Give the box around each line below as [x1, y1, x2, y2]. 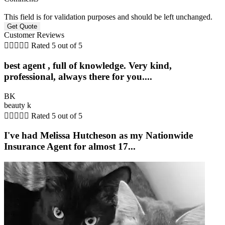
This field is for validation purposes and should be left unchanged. [4, 13, 212, 22]
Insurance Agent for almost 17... [4, 141, 136, 152]
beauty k [4, 100, 31, 109]
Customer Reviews [4, 31, 64, 40]
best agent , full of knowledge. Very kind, [4, 60, 172, 71]
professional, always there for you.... [4, 71, 152, 82]
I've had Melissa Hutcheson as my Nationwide [4, 130, 193, 141]
